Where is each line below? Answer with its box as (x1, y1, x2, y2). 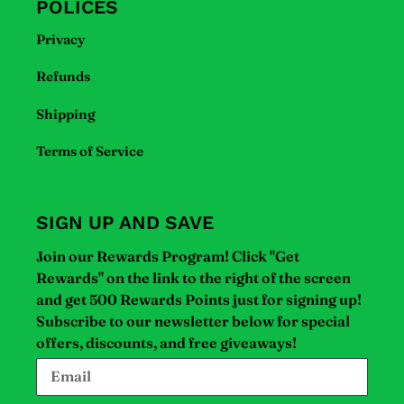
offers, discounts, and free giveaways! (36, 333, 297, 352)
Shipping (36, 105, 96, 123)
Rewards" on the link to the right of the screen (36, 268, 351, 287)
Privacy (36, 30, 86, 48)
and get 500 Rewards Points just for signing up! (36, 289, 362, 308)
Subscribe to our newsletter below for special (36, 311, 350, 330)
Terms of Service (36, 142, 143, 160)
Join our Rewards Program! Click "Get (36, 246, 299, 265)
